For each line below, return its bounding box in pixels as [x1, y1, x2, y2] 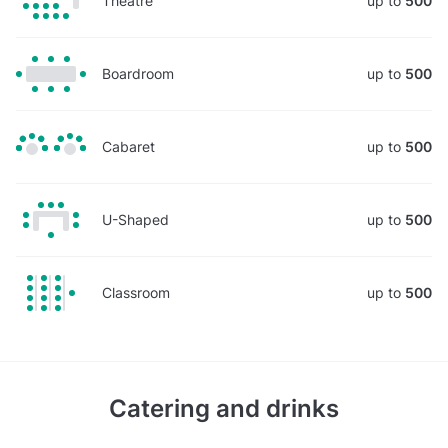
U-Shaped [102, 210, 169, 228]
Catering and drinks [109, 393, 339, 423]
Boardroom [102, 64, 174, 82]
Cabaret [102, 137, 155, 155]
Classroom [102, 283, 170, 301]
